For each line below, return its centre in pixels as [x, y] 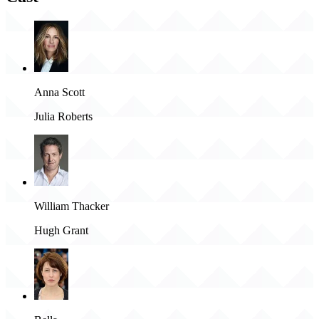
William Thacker [72, 206]
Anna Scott [59, 92]
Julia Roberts [63, 116]
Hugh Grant [61, 230]
